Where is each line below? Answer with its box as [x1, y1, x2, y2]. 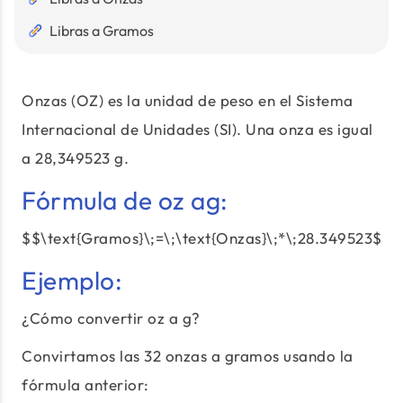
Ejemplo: [22, 264, 122, 296]
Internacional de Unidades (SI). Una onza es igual [22, 120, 373, 139]
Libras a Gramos [49, 22, 154, 40]
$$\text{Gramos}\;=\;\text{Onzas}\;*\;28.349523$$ [22, 228, 391, 247]
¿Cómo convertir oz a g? [22, 309, 201, 327]
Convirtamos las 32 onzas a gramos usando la [22, 346, 354, 365]
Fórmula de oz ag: [22, 184, 228, 216]
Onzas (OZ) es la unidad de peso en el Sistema [22, 91, 354, 110]
